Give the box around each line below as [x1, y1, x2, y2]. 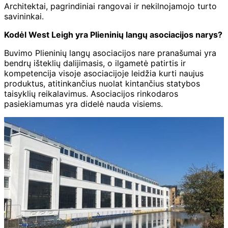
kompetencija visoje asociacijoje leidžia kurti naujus [4, 68, 204, 78]
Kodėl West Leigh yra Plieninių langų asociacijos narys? [4, 29, 222, 40]
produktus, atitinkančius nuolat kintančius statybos [4, 78, 200, 89]
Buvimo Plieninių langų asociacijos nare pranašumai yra [4, 47, 216, 58]
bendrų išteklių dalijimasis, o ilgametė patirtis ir [4, 58, 186, 68]
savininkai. [4, 11, 44, 21]
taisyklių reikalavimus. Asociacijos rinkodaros [4, 88, 178, 99]
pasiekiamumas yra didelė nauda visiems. [4, 98, 163, 109]
